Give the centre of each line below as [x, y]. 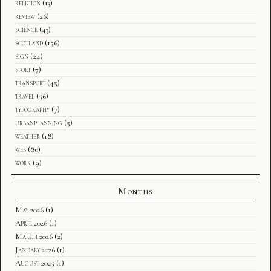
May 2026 [29, 210]
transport [30, 83]
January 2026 [35, 250]
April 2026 [31, 223]
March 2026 [34, 236]
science [26, 29]
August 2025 [35, 263]
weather [28, 136]
